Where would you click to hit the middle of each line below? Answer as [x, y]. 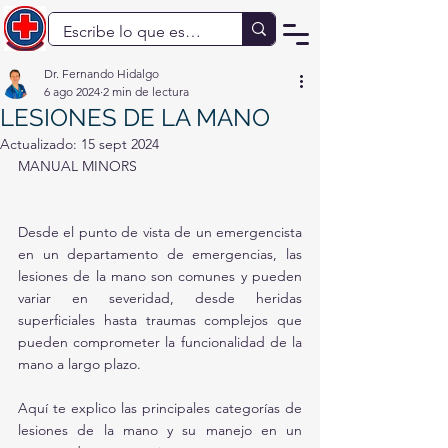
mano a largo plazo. [81, 364]
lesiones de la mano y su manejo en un [160, 430]
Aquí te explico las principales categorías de [160, 408]
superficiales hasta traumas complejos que [160, 320]
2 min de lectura [146, 91]
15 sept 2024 [120, 144]
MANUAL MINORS [77, 166]
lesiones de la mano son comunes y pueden [160, 276]
